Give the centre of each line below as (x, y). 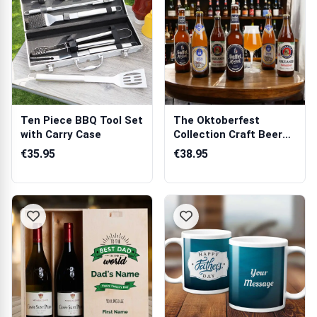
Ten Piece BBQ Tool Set (82, 120)
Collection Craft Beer (228, 134)
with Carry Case (61, 134)
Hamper (194, 149)
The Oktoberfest (217, 120)
